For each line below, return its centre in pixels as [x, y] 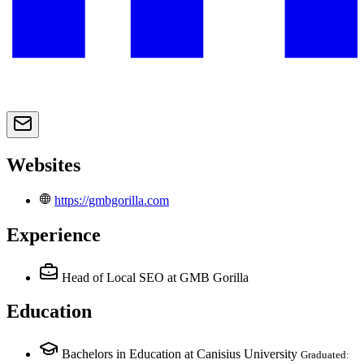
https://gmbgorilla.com [112, 200]
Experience [54, 234]
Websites [43, 165]
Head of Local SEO [113, 277]
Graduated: [325, 355]
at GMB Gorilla [208, 277]
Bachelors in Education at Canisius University [180, 354]
